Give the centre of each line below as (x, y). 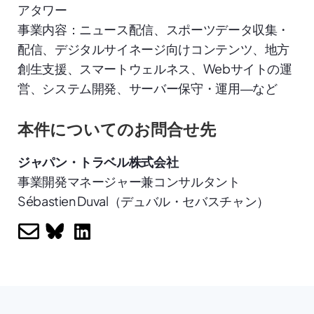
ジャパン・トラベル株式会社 (98, 161)
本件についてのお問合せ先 (117, 128)
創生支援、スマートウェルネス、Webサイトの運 (155, 68)
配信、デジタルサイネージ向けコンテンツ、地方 (154, 48)
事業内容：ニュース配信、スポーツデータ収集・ (154, 29)
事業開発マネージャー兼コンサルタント (129, 181)
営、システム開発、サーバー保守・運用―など (148, 88)
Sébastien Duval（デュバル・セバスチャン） (143, 200)
